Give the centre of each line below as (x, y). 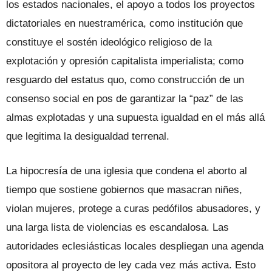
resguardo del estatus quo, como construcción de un (125, 80)
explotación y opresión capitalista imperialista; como (125, 61)
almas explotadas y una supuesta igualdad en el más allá (135, 117)
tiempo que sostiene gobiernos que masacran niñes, (124, 189)
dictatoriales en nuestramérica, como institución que (124, 23)
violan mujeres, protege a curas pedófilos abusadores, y (133, 208)
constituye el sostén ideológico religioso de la (109, 42)
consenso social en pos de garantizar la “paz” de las (125, 98)
